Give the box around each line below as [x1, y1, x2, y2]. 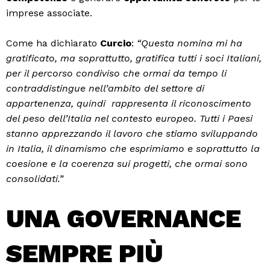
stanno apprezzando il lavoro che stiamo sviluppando [6, 128, 258, 139]
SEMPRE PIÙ [6, 239, 163, 268]
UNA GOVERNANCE [6, 204, 241, 233]
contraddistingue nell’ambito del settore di [6, 83, 204, 94]
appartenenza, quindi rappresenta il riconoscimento [6, 98, 251, 109]
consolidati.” [6, 173, 63, 184]
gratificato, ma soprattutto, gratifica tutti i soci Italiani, [6, 52, 262, 64]
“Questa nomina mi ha [137, 37, 242, 49]
